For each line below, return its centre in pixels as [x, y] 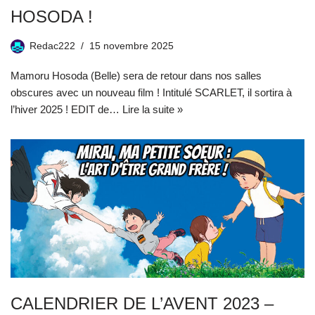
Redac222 [52, 46]
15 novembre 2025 [131, 46]
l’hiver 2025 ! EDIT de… [66, 110]
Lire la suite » [153, 110]
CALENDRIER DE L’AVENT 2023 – [142, 303]
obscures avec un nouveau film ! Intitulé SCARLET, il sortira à [151, 93]
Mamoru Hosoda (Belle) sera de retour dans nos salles [136, 76]
